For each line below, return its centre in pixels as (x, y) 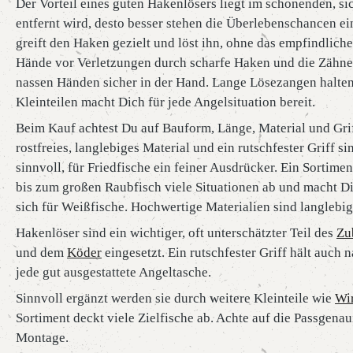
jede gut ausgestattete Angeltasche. (113, 272)
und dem (41, 252)
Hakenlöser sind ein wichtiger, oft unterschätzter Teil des (176, 232)
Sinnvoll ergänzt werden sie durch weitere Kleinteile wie (175, 298)
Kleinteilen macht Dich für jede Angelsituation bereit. (165, 102)
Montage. (42, 337)
